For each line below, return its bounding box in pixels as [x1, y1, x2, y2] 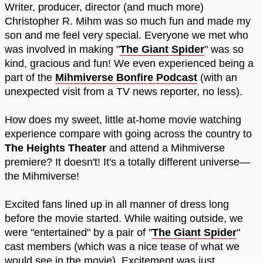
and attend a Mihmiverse [106, 142, 225, 154]
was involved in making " [5, 43, 120, 56]
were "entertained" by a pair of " [5, 227, 152, 239]
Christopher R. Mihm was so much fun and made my [5, 15, 251, 28]
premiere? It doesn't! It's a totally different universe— [5, 156, 250, 168]
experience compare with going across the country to [5, 128, 252, 140]
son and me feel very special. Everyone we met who [5, 29, 248, 42]
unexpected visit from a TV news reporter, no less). [5, 86, 242, 98]
